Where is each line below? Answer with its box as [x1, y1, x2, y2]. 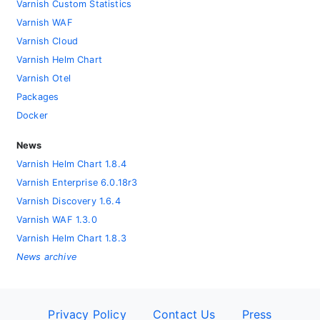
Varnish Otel [16, 73, 71, 84]
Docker [16, 110, 48, 121]
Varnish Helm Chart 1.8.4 [16, 159, 126, 170]
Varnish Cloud [16, 36, 79, 47]
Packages [16, 91, 59, 103]
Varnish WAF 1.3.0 [16, 214, 97, 226]
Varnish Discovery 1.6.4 [16, 196, 121, 207]
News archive [16, 251, 76, 263]
